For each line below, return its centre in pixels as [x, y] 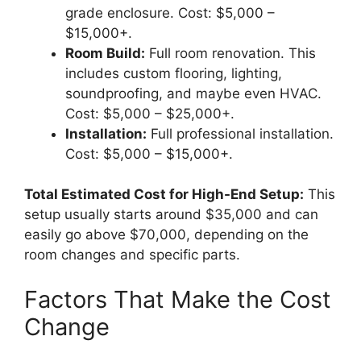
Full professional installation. [240, 133]
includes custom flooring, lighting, [174, 73]
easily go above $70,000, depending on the [166, 235]
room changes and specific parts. [132, 255]
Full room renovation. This [230, 53]
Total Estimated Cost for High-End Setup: [164, 195]
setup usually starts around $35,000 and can [171, 215]
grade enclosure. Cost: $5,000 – [170, 12]
